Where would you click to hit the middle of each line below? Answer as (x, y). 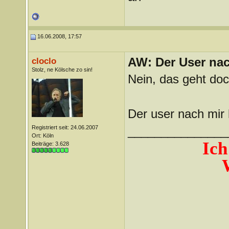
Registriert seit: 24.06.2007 (65, 127)
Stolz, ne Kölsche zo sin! (62, 70)
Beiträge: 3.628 (50, 144)
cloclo (44, 61)
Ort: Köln (42, 135)
